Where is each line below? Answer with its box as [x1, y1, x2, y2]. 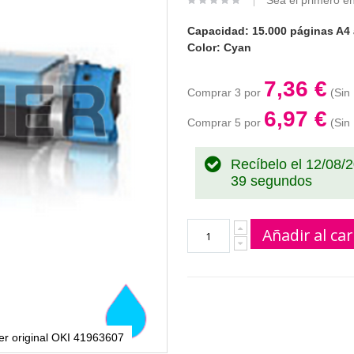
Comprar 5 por [186, 116, 264, 130]
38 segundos [230, 173, 312, 190]
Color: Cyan [186, 41, 251, 55]
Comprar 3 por [186, 86, 264, 100]
